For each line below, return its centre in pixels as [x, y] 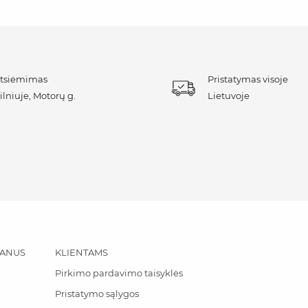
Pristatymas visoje [247, 79]
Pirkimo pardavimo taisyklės [119, 273]
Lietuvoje [228, 96]
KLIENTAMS [82, 252]
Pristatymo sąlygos [97, 294]
